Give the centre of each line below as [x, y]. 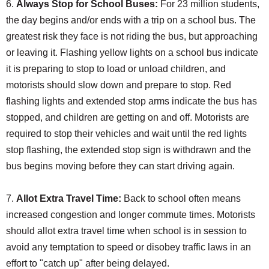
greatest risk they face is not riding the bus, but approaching [132, 36]
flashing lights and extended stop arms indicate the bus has [131, 101]
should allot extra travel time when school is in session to [126, 231]
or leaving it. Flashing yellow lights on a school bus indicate [132, 52]
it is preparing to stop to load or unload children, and [116, 68]
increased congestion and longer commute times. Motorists [131, 214]
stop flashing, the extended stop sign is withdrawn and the [128, 150]
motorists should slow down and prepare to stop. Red [119, 85]
